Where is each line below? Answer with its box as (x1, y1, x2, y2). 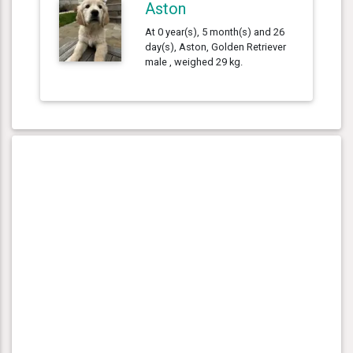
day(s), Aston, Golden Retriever (145, 40, 287, 53)
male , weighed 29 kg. (145, 55, 243, 68)
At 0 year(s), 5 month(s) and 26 (145, 25, 285, 38)
